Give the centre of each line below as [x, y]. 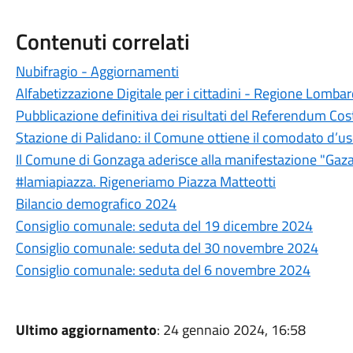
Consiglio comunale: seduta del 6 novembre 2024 [163, 270]
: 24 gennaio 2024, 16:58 [231, 330]
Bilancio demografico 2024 [96, 204]
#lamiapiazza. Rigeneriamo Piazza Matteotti [145, 182]
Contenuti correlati [102, 41]
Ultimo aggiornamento [86, 330]
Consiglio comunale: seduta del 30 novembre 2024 [167, 248]
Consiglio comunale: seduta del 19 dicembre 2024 [164, 226]
